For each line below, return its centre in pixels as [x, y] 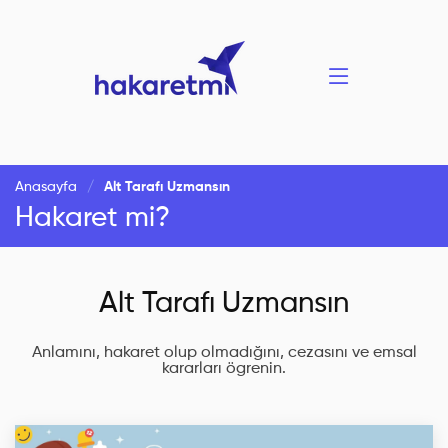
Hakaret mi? [92, 218]
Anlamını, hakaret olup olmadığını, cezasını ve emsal [224, 353]
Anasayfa [46, 187]
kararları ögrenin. [224, 369]
